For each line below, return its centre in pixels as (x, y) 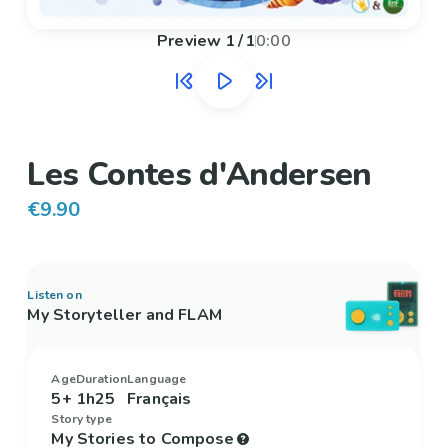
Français (159, 399)
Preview (189, 41)
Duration (101, 379)
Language (157, 379)
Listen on (54, 295)
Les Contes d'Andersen (199, 175)
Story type (81, 419)
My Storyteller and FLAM (124, 315)
